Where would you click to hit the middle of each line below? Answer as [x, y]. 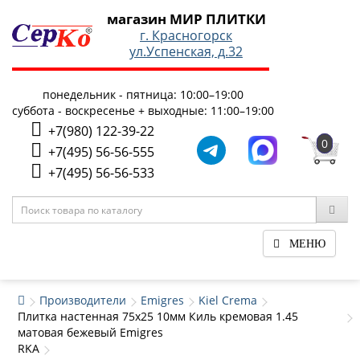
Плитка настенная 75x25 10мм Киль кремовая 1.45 [158, 316]
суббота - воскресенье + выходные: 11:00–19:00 [143, 110]
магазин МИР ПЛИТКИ [186, 19]
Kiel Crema [228, 300]
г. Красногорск [186, 35]
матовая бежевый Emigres [90, 332]
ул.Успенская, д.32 [186, 51]
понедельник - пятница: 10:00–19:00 [143, 94]
